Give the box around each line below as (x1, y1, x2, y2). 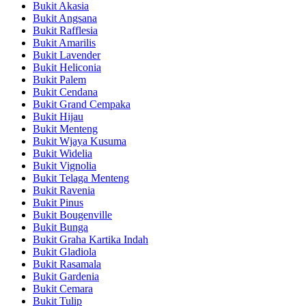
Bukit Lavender (33, 48, 100, 61)
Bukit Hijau (33, 110, 83, 122)
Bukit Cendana (33, 85, 98, 98)
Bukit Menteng (33, 122, 98, 135)
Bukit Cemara (33, 282, 93, 294)
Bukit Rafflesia (33, 24, 98, 36)
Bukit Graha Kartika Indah (33, 233, 148, 245)
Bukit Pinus (33, 196, 83, 208)
